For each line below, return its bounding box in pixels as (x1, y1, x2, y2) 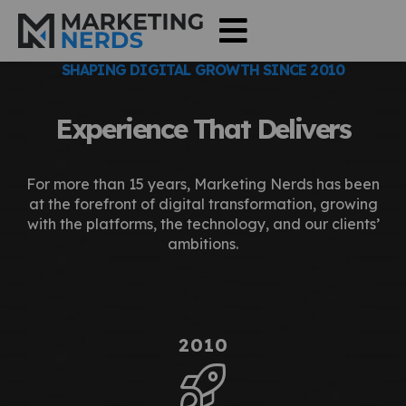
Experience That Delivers (55, 111, 351, 146)
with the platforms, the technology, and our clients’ (26, 214, 380, 233)
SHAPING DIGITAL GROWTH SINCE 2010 (61, 60, 345, 79)
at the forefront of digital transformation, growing (28, 194, 378, 213)
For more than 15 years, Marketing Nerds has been (26, 174, 380, 193)
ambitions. (168, 234, 238, 253)
